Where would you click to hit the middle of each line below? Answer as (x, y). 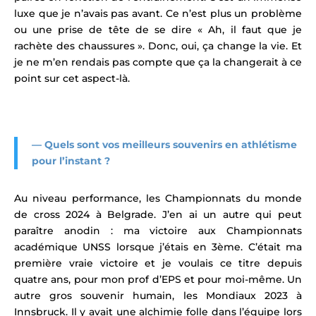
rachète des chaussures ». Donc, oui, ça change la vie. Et (158, 45)
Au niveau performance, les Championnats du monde (158, 198)
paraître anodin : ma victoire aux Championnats (158, 230)
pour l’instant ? (71, 160)
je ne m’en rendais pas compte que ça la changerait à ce (158, 62)
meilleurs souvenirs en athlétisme (208, 144)
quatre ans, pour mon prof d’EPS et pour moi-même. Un (158, 279)
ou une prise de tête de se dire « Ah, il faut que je (158, 29)
